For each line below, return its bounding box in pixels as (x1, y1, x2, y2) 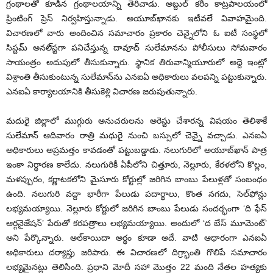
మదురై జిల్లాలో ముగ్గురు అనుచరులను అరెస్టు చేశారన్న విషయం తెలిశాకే (6, 116, 267, 126)
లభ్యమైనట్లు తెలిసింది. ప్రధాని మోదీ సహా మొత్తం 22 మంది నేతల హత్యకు (6, 262, 267, 272)
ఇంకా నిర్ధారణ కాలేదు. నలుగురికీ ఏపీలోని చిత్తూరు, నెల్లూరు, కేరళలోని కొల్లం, (6, 160, 267, 169)
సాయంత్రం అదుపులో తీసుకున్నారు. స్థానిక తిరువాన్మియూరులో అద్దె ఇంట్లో (6, 57, 267, 67)
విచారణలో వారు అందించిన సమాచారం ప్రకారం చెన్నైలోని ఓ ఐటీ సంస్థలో (6, 28, 267, 38)
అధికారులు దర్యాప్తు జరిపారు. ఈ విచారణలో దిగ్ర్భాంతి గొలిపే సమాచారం (6, 247, 267, 257)
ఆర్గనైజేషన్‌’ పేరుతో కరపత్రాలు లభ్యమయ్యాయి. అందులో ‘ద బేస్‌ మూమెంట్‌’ (6, 218, 267, 228)
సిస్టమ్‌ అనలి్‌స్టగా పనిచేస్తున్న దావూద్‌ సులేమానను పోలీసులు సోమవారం (6, 43, 267, 52)
